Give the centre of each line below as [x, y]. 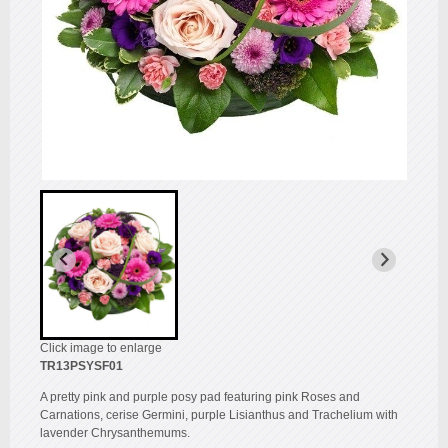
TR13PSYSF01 [81, 365]
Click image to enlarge [101, 347]
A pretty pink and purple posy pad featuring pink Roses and [200, 396]
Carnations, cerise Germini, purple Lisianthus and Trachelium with [219, 414]
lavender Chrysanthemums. [115, 432]
